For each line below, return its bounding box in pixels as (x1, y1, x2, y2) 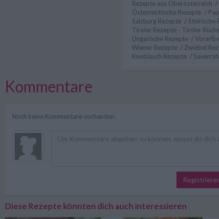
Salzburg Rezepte (132, 17, 183, 25)
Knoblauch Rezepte (132, 52, 188, 60)
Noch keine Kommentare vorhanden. (12, 112, 116, 120)
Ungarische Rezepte (132, 34, 190, 43)
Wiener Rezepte (132, 43, 179, 51)
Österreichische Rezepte (132, 8, 203, 16)
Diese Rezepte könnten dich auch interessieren (5, 200, 187, 211)
